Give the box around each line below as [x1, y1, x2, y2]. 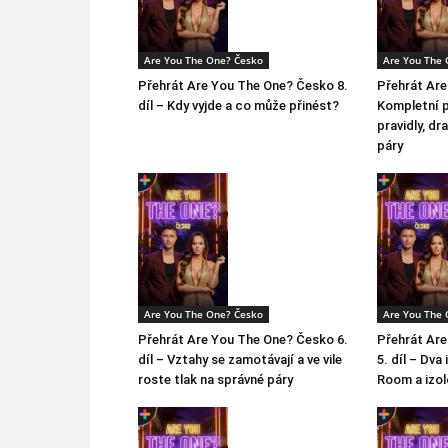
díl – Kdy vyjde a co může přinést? [138, 97, 339, 113]
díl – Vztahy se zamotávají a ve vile [138, 351, 342, 367]
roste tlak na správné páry [138, 371, 293, 387]
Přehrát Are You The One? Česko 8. [138, 77, 348, 93]
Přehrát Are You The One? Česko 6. [138, 331, 348, 347]
